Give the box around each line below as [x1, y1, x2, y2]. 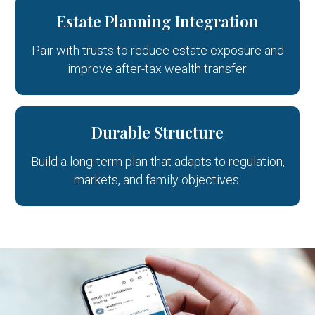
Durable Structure [91, 122, 224, 143]
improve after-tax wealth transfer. [67, 61, 248, 76]
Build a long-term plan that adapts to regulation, [30, 154, 285, 169]
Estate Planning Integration [56, 11, 259, 32]
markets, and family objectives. [74, 172, 241, 187]
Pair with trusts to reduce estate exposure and [31, 43, 284, 58]
